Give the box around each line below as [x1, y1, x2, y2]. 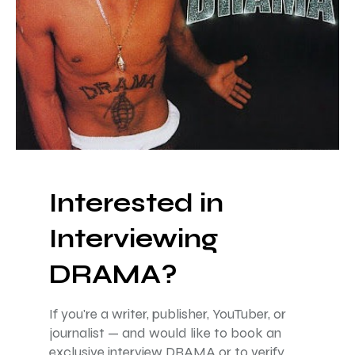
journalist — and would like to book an [49, 325, 281, 342]
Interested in [49, 188, 223, 219]
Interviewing [49, 223, 218, 255]
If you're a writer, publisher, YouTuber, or [49, 306, 286, 323]
